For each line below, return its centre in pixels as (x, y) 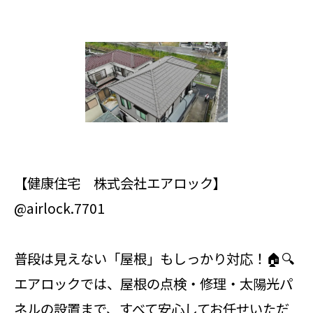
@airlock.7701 (59, 208)
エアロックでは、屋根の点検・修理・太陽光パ (153, 283)
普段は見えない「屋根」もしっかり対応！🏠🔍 (154, 258)
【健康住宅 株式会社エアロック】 (120, 183)
